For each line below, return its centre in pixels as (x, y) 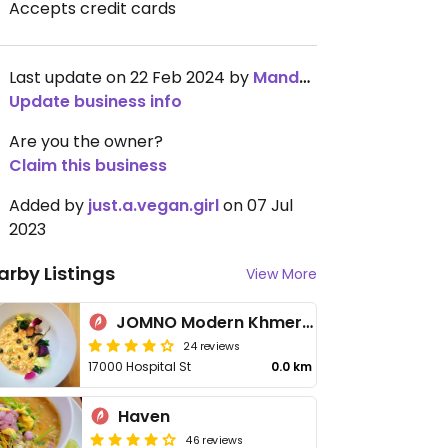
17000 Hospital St (139, 366)
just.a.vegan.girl (153, 205)
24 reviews (212, 345)
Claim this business (88, 165)
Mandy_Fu (276, 77)
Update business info (95, 101)
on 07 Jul (256, 205)
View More (281, 274)
